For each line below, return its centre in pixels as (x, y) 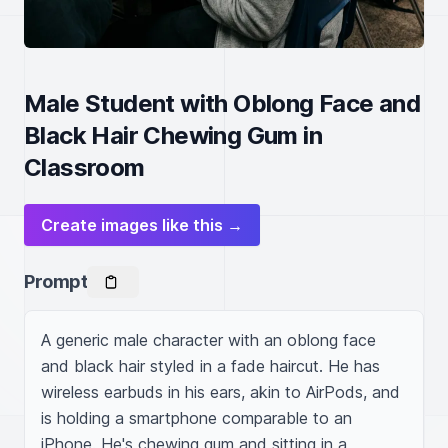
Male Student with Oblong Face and (222, 103)
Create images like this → (142, 225)
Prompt (56, 281)
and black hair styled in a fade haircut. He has (210, 366)
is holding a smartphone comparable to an (196, 418)
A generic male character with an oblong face (208, 340)
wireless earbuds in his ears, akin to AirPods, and (220, 392)
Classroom (84, 167)
